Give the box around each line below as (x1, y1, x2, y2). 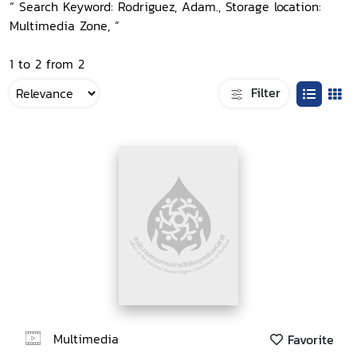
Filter (246, 82, 280, 102)
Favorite (283, 330, 334, 350)
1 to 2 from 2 (10, 54, 84, 73)
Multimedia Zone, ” (10, 16, 120, 35)
